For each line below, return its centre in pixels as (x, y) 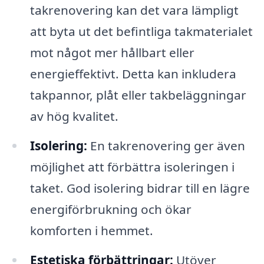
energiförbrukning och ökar (110, 209)
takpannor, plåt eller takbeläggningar (138, 95)
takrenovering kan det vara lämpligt (134, 10)
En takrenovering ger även (166, 146)
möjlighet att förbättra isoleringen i (132, 167)
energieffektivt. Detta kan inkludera (133, 74)
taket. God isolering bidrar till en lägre (140, 188)
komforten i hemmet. (91, 231)
